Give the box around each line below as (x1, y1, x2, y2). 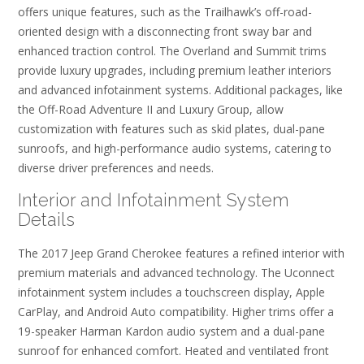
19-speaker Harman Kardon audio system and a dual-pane (18, 323, 325, 340)
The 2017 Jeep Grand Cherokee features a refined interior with (18, 245, 344, 262)
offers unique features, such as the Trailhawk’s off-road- (18, 4, 312, 20)
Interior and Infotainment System (18, 189, 289, 211)
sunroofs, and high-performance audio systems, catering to (18, 141, 331, 157)
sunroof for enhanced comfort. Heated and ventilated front (18, 343, 329, 359)
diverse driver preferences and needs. (18, 160, 214, 176)
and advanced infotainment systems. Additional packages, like (18, 82, 343, 98)
